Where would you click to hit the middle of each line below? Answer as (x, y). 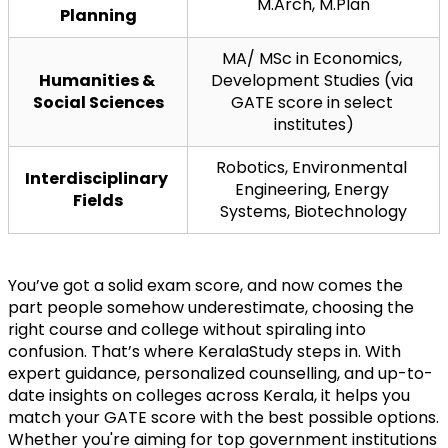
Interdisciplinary (96, 178)
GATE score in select (311, 102)
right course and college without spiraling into (187, 329)
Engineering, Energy (311, 189)
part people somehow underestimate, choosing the (211, 307)
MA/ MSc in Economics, (311, 58)
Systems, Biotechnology (313, 211)
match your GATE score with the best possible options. (223, 417)
